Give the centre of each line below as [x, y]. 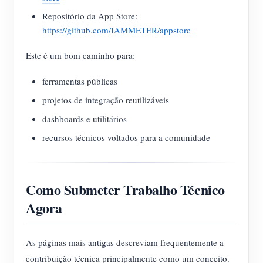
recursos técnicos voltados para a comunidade [126, 137]
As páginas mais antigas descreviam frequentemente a [125, 242]
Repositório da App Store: [90, 16]
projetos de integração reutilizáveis [106, 100]
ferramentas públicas [80, 81]
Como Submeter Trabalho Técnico [125, 189]
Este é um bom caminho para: [80, 55]
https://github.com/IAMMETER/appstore [117, 30]
